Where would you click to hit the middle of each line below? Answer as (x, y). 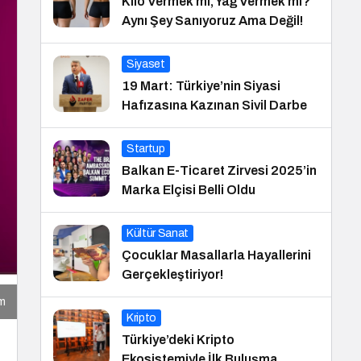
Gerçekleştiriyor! (172, 274)
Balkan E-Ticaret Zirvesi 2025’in (219, 170)
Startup (146, 149)
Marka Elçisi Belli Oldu (189, 190)
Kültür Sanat (158, 233)
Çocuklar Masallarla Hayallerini (216, 255)
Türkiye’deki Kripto (178, 340)
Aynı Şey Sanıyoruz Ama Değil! (212, 21)
